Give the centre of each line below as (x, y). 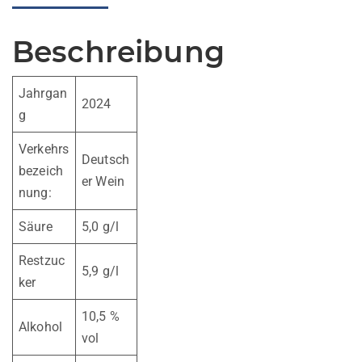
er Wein (103, 181)
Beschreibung (118, 51)
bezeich (41, 170)
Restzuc (42, 260)
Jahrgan (43, 93)
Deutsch (106, 159)
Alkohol (41, 326)
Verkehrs (44, 149)
